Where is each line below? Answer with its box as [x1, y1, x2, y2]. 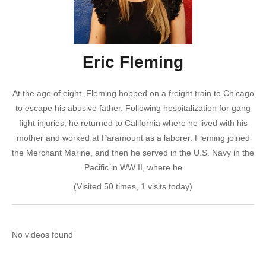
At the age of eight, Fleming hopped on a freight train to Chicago [12, 88, 254, 98]
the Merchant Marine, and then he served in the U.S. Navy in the [12, 148, 254, 157]
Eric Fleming [83, 53, 183, 71]
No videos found [12, 230, 73, 239]
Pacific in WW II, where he [84, 163, 182, 172]
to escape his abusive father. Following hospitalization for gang [15, 103, 251, 113]
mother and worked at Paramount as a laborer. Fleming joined [16, 133, 250, 142]
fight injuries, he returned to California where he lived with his [18, 118, 248, 128]
